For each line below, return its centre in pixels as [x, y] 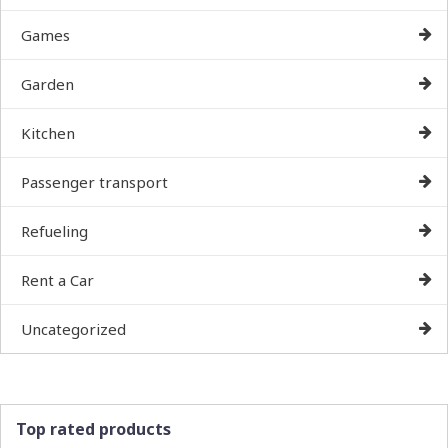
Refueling [54, 230]
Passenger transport [94, 181]
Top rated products [93, 428]
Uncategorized [73, 328]
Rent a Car [57, 279]
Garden [47, 83]
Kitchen [48, 132]
